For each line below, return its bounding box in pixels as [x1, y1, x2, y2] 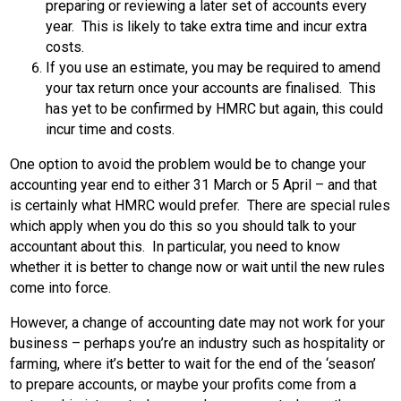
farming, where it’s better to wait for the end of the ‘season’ [10, 354, 376, 372]
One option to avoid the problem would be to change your [10, 155, 366, 173]
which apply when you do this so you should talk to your [10, 217, 356, 235]
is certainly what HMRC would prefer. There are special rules [10, 196, 390, 214]
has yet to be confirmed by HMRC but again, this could [46, 99, 383, 117]
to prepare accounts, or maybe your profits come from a [10, 375, 356, 393]
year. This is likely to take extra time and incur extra [46, 17, 367, 35]
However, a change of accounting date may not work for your [10, 313, 385, 331]
